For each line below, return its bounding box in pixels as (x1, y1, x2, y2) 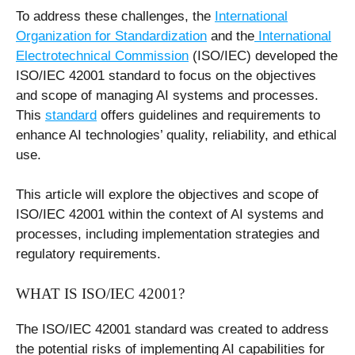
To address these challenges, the (16, 8, 215, 24)
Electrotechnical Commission (16, 48, 189, 63)
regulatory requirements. (16, 246, 161, 261)
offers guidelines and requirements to (97, 107, 320, 123)
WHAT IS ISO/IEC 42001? (16, 284, 185, 302)
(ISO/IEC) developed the (189, 48, 338, 63)
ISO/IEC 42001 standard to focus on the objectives (16, 67, 316, 83)
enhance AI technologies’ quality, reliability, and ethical (16, 127, 337, 143)
